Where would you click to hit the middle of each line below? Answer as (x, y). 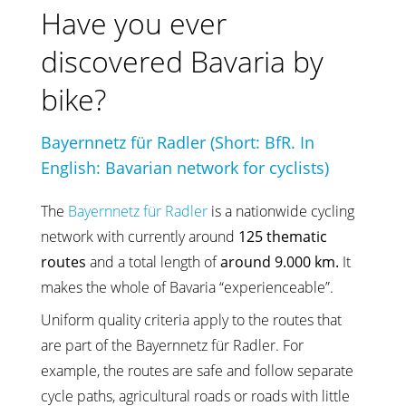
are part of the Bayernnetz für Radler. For (172, 345)
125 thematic (283, 236)
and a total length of (155, 261)
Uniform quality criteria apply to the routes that (191, 319)
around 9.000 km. (280, 261)
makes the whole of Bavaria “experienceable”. (187, 287)
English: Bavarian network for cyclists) (185, 167)
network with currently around (140, 236)
